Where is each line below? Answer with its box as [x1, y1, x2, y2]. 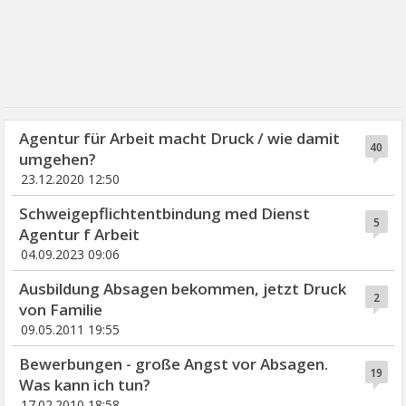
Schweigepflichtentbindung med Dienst [19, 202, 311, 224]
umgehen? [19, 148, 97, 169]
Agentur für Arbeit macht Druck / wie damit [19, 127, 341, 149]
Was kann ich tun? [19, 373, 151, 395]
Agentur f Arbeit [19, 223, 140, 245]
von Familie [19, 298, 103, 320]
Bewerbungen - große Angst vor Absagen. [19, 353, 329, 374]
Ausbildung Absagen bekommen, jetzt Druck [19, 277, 347, 299]
